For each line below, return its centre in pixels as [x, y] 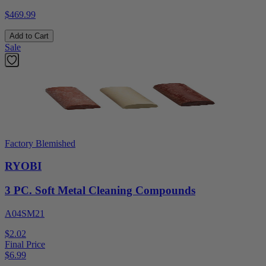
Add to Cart [29, 36]
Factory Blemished [40, 143]
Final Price [25, 244]
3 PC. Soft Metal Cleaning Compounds [100, 190]
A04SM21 [25, 213]
